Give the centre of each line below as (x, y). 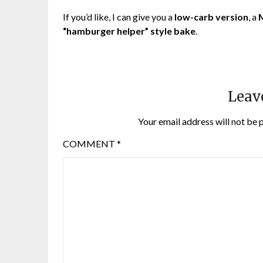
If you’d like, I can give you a (119, 17)
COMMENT (90, 144)
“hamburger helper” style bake (129, 31)
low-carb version (211, 17)
